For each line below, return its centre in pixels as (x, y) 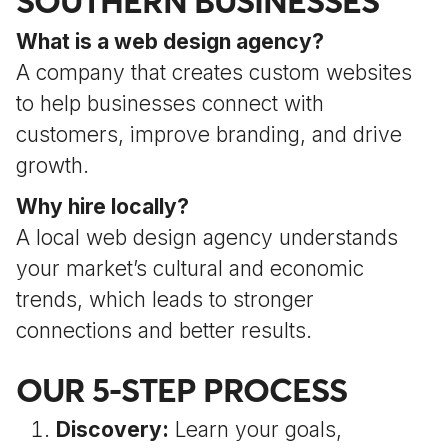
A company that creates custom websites (214, 72)
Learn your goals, (255, 429)
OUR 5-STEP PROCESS (181, 390)
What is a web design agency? (170, 41)
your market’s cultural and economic (190, 268)
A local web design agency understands (207, 237)
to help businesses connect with (170, 103)
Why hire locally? (102, 206)
